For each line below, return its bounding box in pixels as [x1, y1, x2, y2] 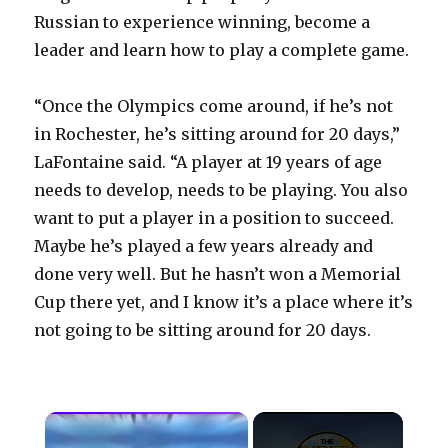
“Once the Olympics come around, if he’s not [34, 96, 394, 117]
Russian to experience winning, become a [34, 12, 371, 33]
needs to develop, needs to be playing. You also [34, 180, 409, 201]
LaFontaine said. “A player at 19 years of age [34, 152, 383, 173]
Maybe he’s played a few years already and [34, 236, 374, 257]
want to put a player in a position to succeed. [34, 208, 395, 229]
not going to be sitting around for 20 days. [34, 320, 372, 341]
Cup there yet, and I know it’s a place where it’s [34, 292, 414, 313]
